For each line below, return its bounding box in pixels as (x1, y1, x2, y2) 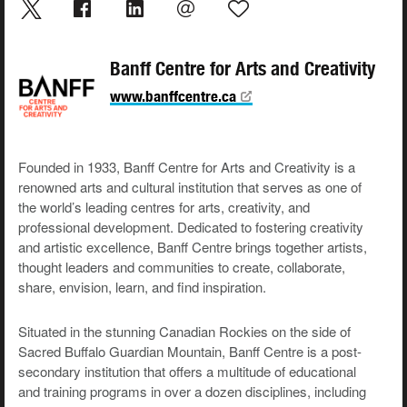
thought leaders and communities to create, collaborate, (18, 257, 345, 277)
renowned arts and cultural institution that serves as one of (18, 177, 362, 197)
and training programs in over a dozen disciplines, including (18, 382, 366, 402)
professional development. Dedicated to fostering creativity (18, 217, 363, 237)
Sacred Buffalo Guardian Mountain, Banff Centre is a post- (18, 342, 362, 362)
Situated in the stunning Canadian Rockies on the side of (18, 322, 351, 342)
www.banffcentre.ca (110, 87, 236, 106)
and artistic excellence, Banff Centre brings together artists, (18, 237, 367, 257)
